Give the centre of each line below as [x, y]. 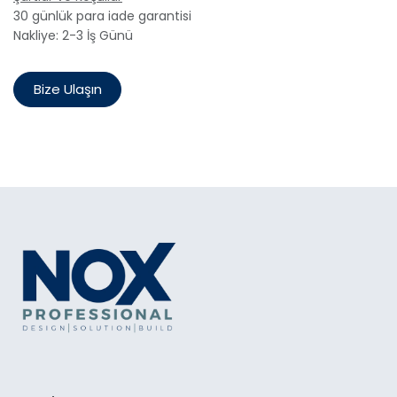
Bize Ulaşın [67, 90]
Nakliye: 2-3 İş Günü [73, 36]
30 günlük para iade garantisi [102, 16]
